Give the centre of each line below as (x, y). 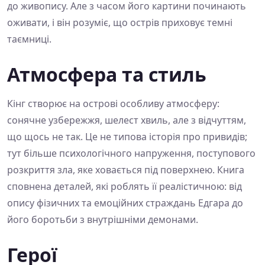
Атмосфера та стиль (107, 75)
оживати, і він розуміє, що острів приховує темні (120, 23)
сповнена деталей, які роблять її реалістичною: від (125, 187)
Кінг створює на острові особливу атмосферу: (113, 104)
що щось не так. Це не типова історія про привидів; (127, 137)
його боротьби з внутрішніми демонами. (103, 220)
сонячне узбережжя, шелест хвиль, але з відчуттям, (127, 120)
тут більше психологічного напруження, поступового (131, 153)
